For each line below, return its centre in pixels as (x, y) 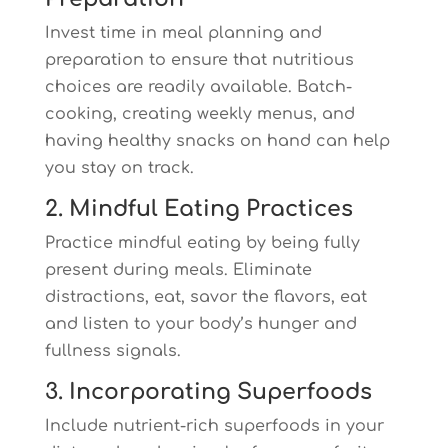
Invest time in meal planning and (183, 33)
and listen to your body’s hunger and (200, 324)
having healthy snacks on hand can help (217, 141)
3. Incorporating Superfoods (208, 392)
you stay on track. (119, 168)
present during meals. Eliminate (178, 270)
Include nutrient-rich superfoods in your (214, 426)
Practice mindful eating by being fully (202, 243)
